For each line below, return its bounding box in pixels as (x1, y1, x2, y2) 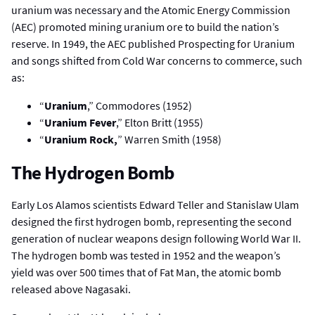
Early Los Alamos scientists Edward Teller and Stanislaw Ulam (11, 197, 299, 212)
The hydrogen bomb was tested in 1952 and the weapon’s (11, 247, 281, 262)
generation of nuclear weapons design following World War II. (11, 231, 301, 245)
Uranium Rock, (44, 132, 117, 147)
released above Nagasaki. (11, 281, 131, 296)
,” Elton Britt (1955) (116, 115, 203, 130)
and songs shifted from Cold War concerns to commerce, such (11, 53, 302, 68)
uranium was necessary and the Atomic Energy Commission (11, 3, 290, 18)
